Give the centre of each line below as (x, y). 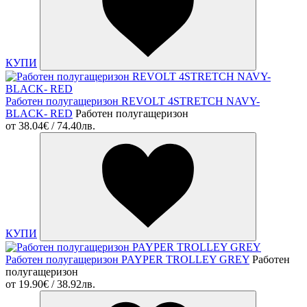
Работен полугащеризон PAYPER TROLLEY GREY (127, 260)
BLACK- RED (39, 114)
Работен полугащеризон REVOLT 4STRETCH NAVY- (133, 101)
